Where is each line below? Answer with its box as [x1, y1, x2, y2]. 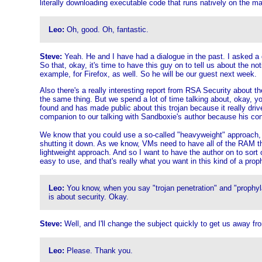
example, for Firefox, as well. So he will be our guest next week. [39, 70, 257, 78]
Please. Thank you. [64, 246, 133, 255]
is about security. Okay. [48, 192, 129, 201]
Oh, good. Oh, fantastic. [64, 25, 149, 34]
